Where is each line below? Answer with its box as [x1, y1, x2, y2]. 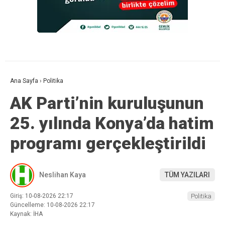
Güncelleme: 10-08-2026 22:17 [10, 201, 95, 208]
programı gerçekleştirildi [10, 133, 206, 153]
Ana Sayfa [10, 77, 38, 84]
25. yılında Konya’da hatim [10, 113, 214, 133]
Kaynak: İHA [10, 210, 43, 217]
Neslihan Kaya [39, 171, 86, 179]
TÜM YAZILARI [165, 171, 210, 179]
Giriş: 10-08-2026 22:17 [10, 192, 73, 199]
